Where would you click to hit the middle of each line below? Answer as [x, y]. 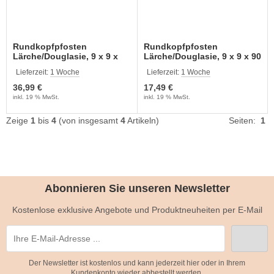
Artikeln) [142, 120]
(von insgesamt [88, 120]
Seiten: [245, 120]
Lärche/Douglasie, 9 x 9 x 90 [202, 56]
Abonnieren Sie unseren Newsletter [137, 188]
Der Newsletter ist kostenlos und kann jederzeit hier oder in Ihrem [137, 263]
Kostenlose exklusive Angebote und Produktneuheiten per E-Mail [137, 210]
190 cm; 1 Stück [46, 66]
